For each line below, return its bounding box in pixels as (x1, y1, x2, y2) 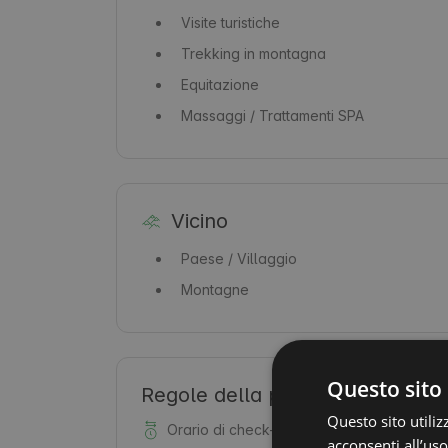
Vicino (170, 208, 228, 233)
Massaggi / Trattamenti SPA (181, 106, 364, 124)
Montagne (181, 280, 249, 298)
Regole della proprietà (141, 382, 357, 407)
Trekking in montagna (181, 44, 326, 62)
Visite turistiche (181, 13, 280, 31)
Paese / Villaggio (181, 249, 297, 267)
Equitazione (181, 75, 259, 93)
